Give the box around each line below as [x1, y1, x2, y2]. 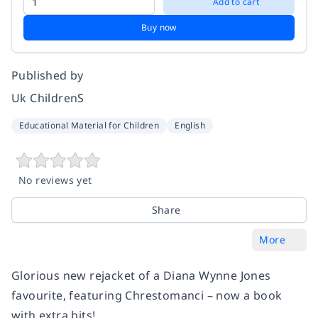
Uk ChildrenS [11, 90, 84, 106]
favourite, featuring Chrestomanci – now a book [11, 287, 283, 304]
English [175, 119, 206, 132]
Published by [11, 67, 84, 84]
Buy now [141, 21, 177, 34]
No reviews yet [18, 173, 92, 187]
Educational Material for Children [19, 119, 160, 132]
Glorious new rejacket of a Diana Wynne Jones [11, 268, 271, 284]
